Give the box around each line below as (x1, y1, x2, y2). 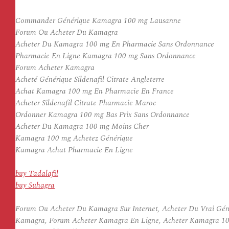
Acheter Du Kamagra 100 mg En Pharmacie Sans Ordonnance (15, 38, 214, 50)
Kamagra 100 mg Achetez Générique (15, 132, 133, 144)
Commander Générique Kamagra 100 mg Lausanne (15, 15, 181, 27)
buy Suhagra (15, 179, 55, 191)
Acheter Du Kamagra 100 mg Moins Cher (15, 121, 149, 132)
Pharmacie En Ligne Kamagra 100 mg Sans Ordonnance (15, 50, 196, 62)
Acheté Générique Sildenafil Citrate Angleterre (15, 74, 165, 85)
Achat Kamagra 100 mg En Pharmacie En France (15, 85, 174, 97)
